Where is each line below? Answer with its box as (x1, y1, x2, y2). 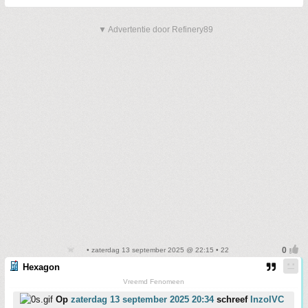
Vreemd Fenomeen (123, 278, 184, 286)
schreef (214, 294, 250, 305)
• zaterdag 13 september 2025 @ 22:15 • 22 (85, 246, 229, 254)
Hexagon (23, 262, 60, 273)
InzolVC (250, 294, 284, 305)
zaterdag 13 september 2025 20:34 (71, 294, 214, 305)
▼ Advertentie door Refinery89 (98, 25, 213, 35)
